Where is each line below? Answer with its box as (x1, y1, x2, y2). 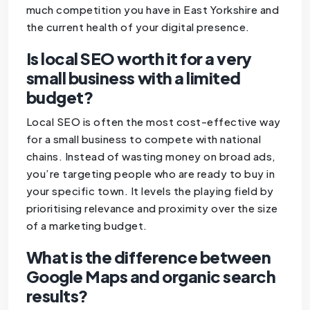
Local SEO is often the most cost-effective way (26, 114, 281, 128)
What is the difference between (26, 246, 271, 267)
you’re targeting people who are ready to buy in (26, 166, 275, 180)
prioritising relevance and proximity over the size (26, 201, 278, 215)
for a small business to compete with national (26, 131, 262, 145)
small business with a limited (26, 67, 241, 88)
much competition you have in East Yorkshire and (26, 2, 280, 16)
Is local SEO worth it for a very (26, 48, 252, 69)
